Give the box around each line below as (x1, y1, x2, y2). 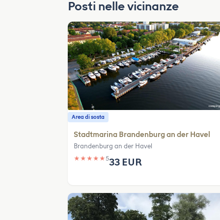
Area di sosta (72, 114, 105, 120)
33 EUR (109, 156, 142, 168)
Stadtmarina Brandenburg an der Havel (74, 130, 210, 139)
